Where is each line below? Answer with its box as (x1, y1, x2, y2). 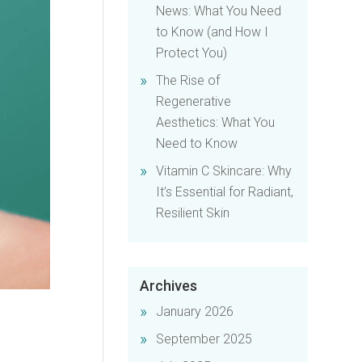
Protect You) (156, 45, 228, 61)
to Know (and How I (156, 24, 269, 40)
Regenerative (156, 94, 232, 109)
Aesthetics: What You (156, 115, 276, 130)
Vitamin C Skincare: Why (156, 163, 293, 179)
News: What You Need (156, 3, 282, 19)
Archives (140, 277, 198, 294)
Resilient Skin (156, 205, 230, 221)
